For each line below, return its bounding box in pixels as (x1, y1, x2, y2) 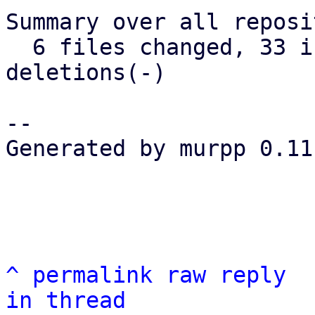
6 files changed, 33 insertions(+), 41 (6, 34, 32, 60)
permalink (32, 262, 153, 288)
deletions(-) (6, 60, 166, 85)
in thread (6, 288, 126, 313)
